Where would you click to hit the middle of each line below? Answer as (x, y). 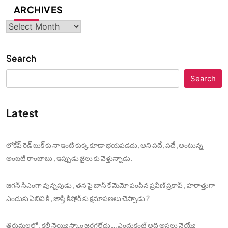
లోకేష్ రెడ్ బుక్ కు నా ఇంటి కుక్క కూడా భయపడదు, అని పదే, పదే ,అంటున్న (105, 145)
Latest (22, 113)
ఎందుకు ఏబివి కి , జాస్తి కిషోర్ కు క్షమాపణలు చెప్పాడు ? (78, 198)
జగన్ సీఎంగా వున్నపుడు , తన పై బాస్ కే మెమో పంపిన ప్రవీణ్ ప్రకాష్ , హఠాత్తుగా (111, 185)
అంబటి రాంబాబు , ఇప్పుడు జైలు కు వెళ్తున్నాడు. (69, 158)
